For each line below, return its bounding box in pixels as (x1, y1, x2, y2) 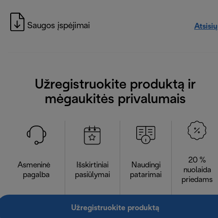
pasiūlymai (75, 171, 110, 179)
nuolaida (183, 166, 211, 174)
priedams (182, 176, 213, 184)
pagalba (23, 171, 50, 179)
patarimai (130, 171, 162, 179)
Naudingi (131, 162, 161, 169)
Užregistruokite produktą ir (35, 79, 196, 92)
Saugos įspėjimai (27, 22, 90, 31)
